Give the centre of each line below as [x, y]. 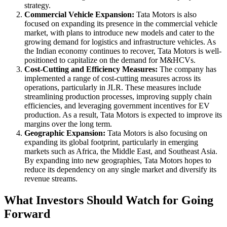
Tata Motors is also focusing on [156, 133]
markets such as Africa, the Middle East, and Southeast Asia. [121, 152]
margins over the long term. [68, 124]
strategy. [37, 6]
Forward [27, 214]
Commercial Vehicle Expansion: [79, 15]
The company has [187, 69]
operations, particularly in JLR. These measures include [113, 88]
